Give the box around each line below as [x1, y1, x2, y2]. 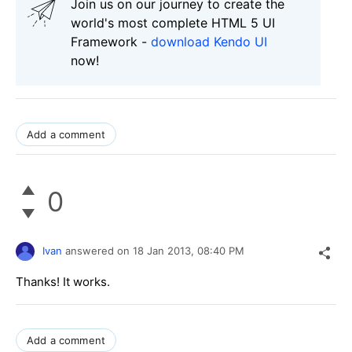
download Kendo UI [151, 33, 267, 49]
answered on [65, 244, 133, 257]
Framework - [71, 33, 151, 49]
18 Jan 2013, [133, 244, 197, 257]
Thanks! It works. [16, 273, 110, 289]
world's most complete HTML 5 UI [71, 14, 275, 31]
